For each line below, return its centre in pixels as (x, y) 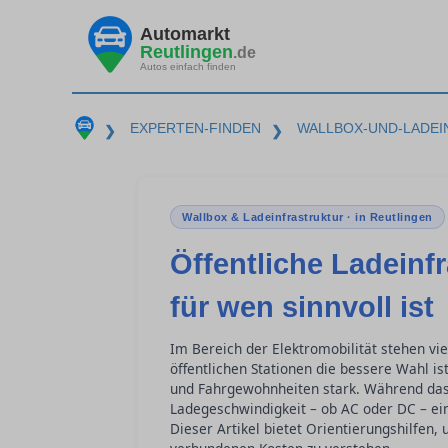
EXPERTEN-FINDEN (195, 128)
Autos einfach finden (188, 66)
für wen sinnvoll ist (302, 307)
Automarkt (185, 33)
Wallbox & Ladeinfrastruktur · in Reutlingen (307, 217)
